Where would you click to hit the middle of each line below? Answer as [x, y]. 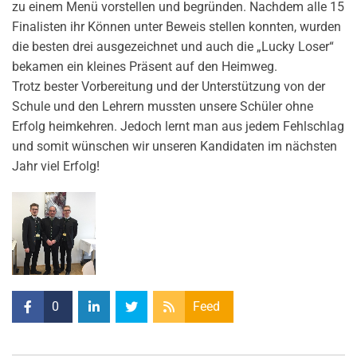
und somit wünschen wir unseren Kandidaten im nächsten [175, 146]
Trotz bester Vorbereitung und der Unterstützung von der [169, 86]
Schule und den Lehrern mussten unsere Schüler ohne [163, 106]
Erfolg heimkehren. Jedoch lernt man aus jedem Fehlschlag [178, 126]
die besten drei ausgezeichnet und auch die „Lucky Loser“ [173, 46]
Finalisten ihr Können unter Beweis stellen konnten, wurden [177, 26]
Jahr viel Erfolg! [56, 166]
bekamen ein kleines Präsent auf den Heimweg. [145, 66]
